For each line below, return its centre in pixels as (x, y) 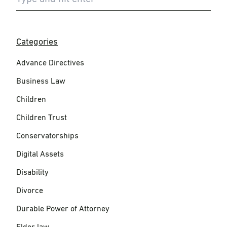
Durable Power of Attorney (63, 209)
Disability (32, 173)
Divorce (30, 191)
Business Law (41, 82)
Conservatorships (47, 136)
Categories (37, 42)
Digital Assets (40, 155)
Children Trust (42, 118)
